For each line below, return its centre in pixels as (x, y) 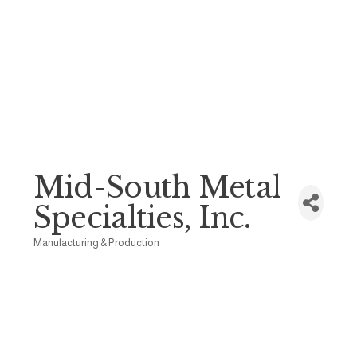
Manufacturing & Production (96, 242)
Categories (61, 255)
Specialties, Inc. (142, 218)
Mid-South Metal (157, 187)
